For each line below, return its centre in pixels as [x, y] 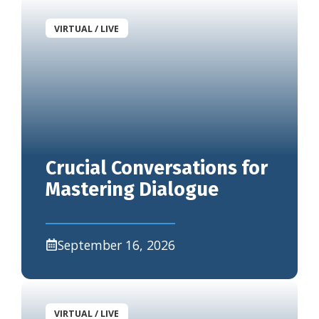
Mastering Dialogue [132, 189]
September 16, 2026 [117, 245]
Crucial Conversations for [156, 168]
